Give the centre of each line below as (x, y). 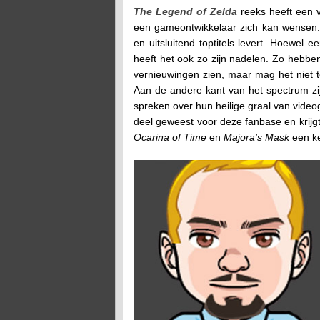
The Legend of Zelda (185, 11)
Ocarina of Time (170, 137)
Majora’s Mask (256, 137)
